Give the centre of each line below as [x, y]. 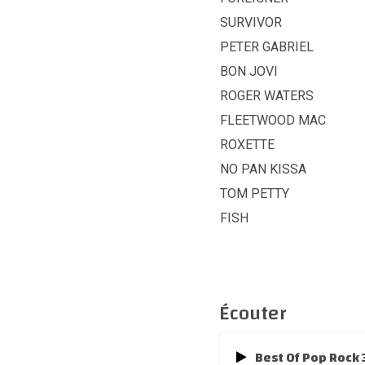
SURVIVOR [251, 22]
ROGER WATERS [267, 95]
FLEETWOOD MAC [273, 120]
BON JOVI [249, 71]
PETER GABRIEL [267, 46]
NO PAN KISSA [263, 169]
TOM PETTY [255, 193]
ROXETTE [247, 144]
